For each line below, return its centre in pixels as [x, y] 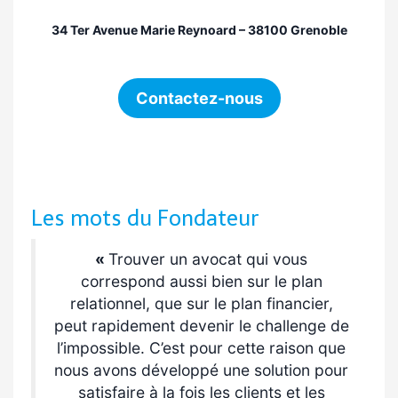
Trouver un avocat [177, 259]
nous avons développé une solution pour [201, 370]
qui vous [277, 259]
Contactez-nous [199, 98]
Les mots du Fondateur [145, 218]
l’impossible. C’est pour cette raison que [201, 348]
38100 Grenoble [297, 30]
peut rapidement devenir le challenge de [201, 326]
